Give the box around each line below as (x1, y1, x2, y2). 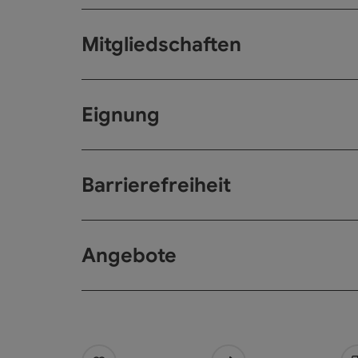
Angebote (82, 243, 177, 268)
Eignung (82, 102, 160, 127)
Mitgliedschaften (82, 32, 241, 57)
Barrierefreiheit (82, 173, 231, 197)
